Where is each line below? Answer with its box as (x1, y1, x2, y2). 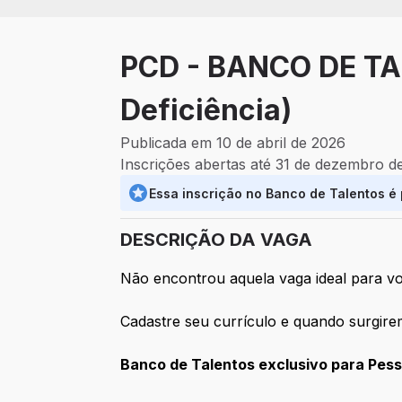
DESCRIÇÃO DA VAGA (120, 229, 313, 251)
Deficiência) (120, 92, 293, 128)
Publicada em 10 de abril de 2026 (120, 134, 346, 153)
